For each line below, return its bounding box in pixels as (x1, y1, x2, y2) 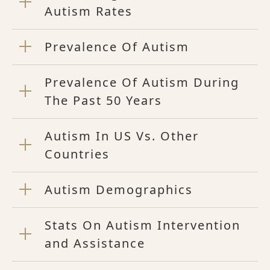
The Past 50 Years (45, 92, 162, 109)
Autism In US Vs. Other (45, 128, 199, 145)
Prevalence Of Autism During (45, 74, 239, 91)
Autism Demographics (45, 181, 193, 198)
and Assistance (45, 235, 145, 252)
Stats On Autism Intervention (45, 217, 240, 234)
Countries (45, 146, 110, 163)
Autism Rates (45, 3, 133, 20)
